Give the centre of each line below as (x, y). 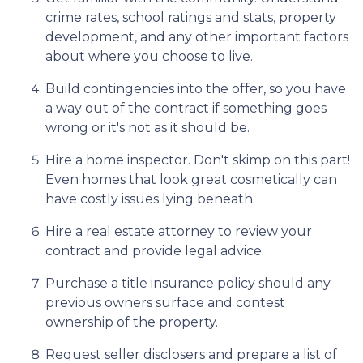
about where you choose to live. (149, 56)
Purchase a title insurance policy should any (188, 283)
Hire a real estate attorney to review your (179, 231)
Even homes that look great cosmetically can (191, 179)
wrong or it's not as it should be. (147, 128)
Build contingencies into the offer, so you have (196, 89)
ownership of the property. (132, 322)
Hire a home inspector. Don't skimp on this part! (198, 160)
